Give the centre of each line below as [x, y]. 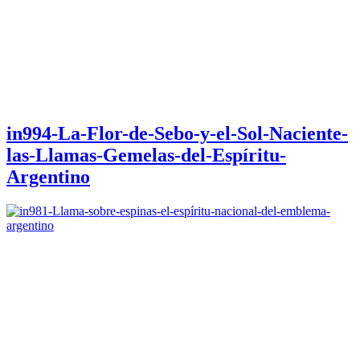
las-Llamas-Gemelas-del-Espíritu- [146, 155]
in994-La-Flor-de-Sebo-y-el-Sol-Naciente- [177, 133]
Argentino [48, 176]
